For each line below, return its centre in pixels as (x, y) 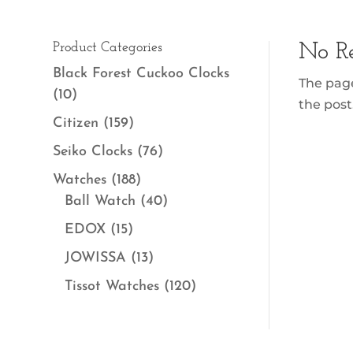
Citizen (76, 123)
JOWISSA (96, 258)
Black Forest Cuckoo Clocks (141, 73)
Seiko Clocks (93, 151)
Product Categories (108, 47)
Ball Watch (100, 201)
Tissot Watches (112, 286)
